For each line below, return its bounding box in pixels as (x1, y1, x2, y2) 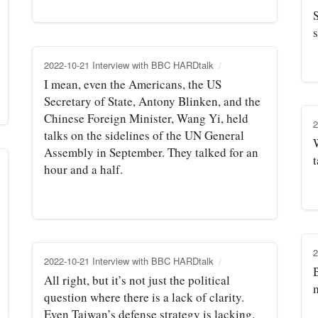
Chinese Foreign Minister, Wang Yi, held (44, 109, 248, 126)
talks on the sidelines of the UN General (44, 126, 244, 143)
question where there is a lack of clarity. (44, 288, 244, 305)
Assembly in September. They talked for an (44, 143, 258, 160)
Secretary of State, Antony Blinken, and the (44, 92, 261, 109)
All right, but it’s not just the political (44, 271, 230, 288)
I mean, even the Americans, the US (44, 75, 221, 92)
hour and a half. (44, 160, 123, 177)
